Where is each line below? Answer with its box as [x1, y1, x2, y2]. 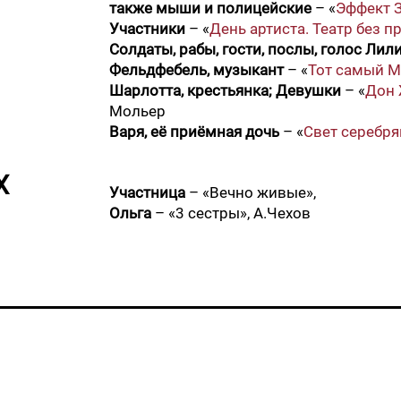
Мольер [109, 102, 166, 120]
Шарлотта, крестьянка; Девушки [109, 81, 341, 99]
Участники [109, 20, 185, 38]
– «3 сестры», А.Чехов [155, 204, 311, 222]
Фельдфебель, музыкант [109, 61, 284, 79]
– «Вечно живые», [185, 183, 316, 201]
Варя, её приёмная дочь [109, 123, 279, 141]
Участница [109, 183, 185, 201]
